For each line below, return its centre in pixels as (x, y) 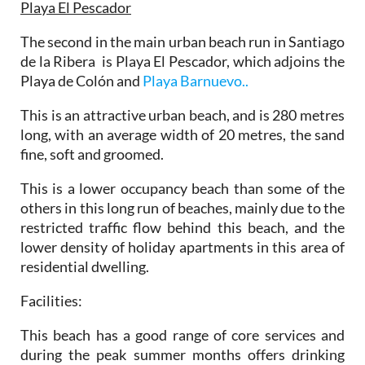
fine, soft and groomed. (92, 154)
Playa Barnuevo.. (196, 80)
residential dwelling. (85, 266)
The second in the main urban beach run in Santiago (182, 41)
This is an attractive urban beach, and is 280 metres (182, 114)
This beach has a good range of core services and (182, 334)
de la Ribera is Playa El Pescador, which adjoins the (182, 61)
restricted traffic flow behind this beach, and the (182, 227)
